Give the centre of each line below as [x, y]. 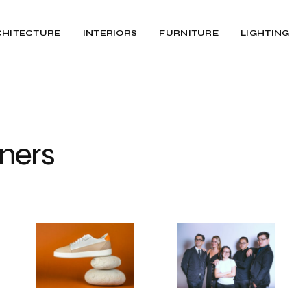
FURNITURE [189, 33]
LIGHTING [265, 33]
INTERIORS [110, 33]
